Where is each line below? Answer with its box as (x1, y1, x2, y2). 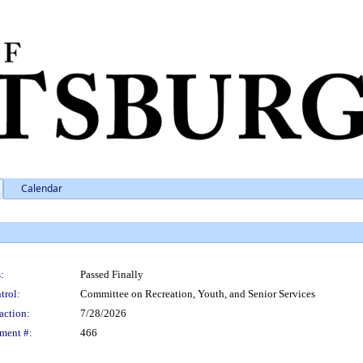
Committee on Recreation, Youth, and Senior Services (80, 288, 315, 300)
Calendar (21, 181, 62, 195)
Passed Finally (80, 268, 143, 280)
